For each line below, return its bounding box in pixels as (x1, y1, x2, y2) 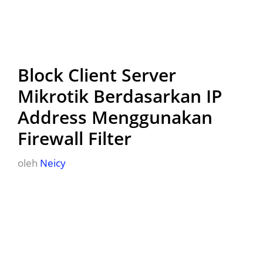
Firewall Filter (18, 126, 131, 150)
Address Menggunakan (18, 105, 213, 129)
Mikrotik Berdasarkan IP (18, 84, 222, 108)
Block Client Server (18, 63, 176, 87)
